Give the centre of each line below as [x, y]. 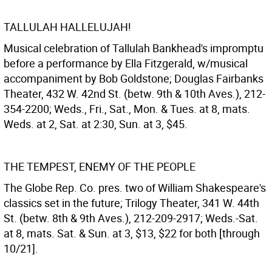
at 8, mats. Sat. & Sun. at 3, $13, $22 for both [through [132, 233]
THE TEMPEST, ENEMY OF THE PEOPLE [100, 166]
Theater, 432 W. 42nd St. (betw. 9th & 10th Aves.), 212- [134, 93]
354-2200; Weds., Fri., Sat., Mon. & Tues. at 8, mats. [127, 109]
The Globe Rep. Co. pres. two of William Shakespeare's [135, 188]
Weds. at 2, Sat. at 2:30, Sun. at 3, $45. [96, 124]
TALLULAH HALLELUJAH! [67, 27]
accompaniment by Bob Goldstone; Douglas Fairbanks [134, 78]
